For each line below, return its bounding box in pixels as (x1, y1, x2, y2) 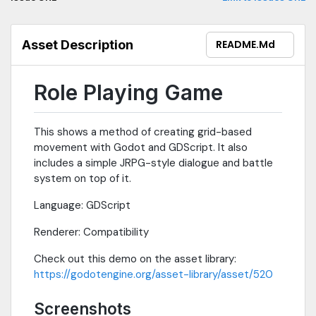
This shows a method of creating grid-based (34, 124, 252, 139)
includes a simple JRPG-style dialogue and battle (34, 155, 273, 170)
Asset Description (22, 37, 133, 52)
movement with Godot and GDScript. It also (34, 140, 248, 154)
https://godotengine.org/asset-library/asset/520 (34, 267, 273, 281)
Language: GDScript (34, 197, 130, 212)
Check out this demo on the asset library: (34, 251, 236, 266)
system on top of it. (34, 171, 131, 186)
